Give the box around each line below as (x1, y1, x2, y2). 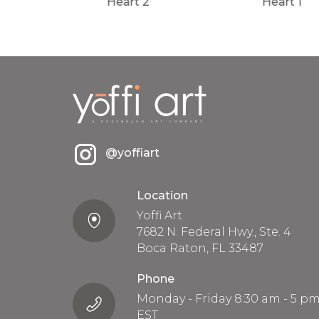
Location (137, 189, 189, 203)
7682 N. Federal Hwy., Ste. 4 (137, 225, 292, 239)
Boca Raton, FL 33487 (137, 241, 264, 256)
